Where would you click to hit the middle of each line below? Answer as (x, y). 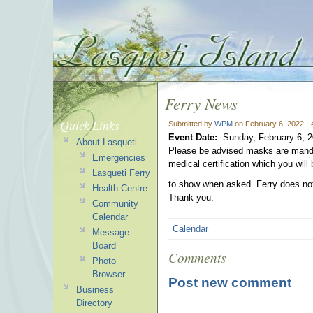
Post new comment (230, 282)
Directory (94, 303)
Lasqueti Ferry (121, 173)
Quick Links (90, 125)
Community (115, 204)
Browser (108, 274)
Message (110, 232)
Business (95, 290)
